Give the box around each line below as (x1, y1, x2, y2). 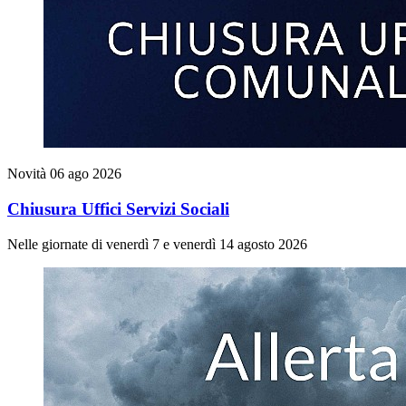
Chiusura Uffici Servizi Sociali (7, 198, 229, 218)
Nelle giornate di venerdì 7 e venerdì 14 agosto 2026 (7, 236, 307, 252)
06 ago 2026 (50, 166, 121, 182)
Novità (7, 166, 50, 182)
